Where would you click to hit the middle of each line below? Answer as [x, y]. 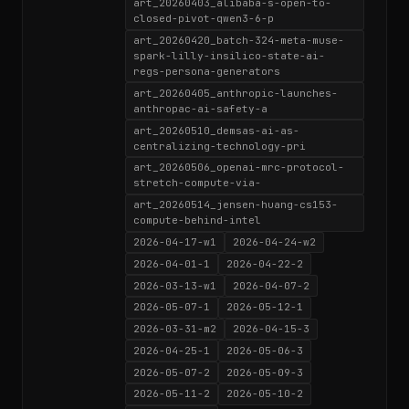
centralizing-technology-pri [220, 146]
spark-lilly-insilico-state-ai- [229, 56]
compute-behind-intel [197, 220]
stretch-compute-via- [197, 183]
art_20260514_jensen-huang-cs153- [236, 205]
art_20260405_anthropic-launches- [236, 93]
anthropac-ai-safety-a [200, 108]
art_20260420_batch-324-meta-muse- [239, 41]
